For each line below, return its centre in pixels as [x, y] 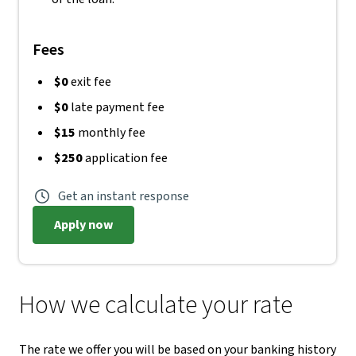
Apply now [83, 225]
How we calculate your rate [156, 305]
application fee [126, 158]
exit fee [90, 82]
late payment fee [116, 107]
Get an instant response [124, 196]
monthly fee [110, 133]
